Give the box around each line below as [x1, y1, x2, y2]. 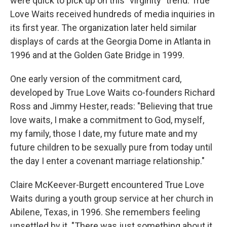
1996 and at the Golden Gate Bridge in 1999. [10, 50, 184, 60]
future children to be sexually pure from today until [10, 142, 212, 153]
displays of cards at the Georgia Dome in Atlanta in [10, 36, 211, 47]
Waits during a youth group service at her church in [10, 193, 213, 204]
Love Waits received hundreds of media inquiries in [10, 9, 215, 19]
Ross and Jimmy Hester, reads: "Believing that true [10, 101, 213, 111]
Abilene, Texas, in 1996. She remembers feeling [10, 207, 200, 217]
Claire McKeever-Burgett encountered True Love [10, 179, 204, 190]
